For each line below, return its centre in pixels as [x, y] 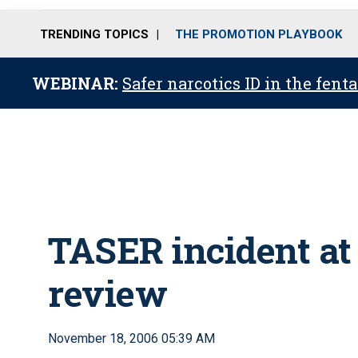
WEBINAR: [77, 83]
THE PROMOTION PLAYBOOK [259, 34]
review [107, 293]
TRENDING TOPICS [94, 34]
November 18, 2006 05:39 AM [131, 338]
